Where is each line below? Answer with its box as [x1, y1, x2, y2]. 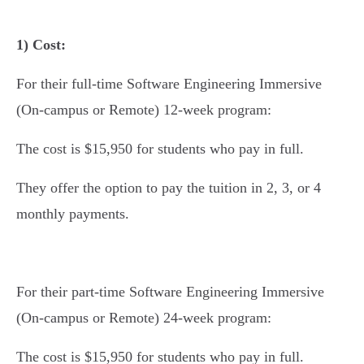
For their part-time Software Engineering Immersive [16, 284, 324, 300]
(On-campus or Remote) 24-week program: [16, 310, 271, 326]
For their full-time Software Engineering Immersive [16, 76, 322, 92]
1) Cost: [16, 37, 66, 53]
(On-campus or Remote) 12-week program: [16, 102, 271, 118]
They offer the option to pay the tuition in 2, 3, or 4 [16, 180, 321, 196]
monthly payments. [16, 206, 129, 222]
